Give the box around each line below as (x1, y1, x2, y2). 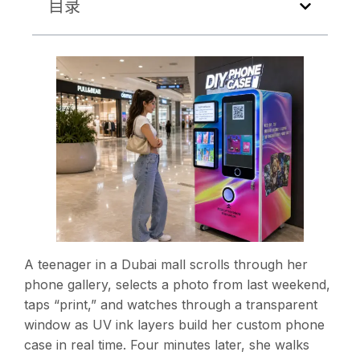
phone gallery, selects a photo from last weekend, (24, 276, 330, 293)
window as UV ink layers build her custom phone (24, 317, 325, 333)
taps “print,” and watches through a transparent (24, 297, 317, 313)
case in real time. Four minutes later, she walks (24, 337, 309, 354)
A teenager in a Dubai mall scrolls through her (24, 256, 308, 273)
